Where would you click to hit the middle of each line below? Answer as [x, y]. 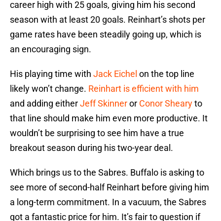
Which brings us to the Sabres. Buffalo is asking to [107, 173]
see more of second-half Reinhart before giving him [110, 187]
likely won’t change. [49, 89]
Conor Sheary [166, 104]
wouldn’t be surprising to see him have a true [97, 133]
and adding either [45, 104]
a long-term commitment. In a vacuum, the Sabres [108, 202]
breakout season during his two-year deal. [92, 148]
